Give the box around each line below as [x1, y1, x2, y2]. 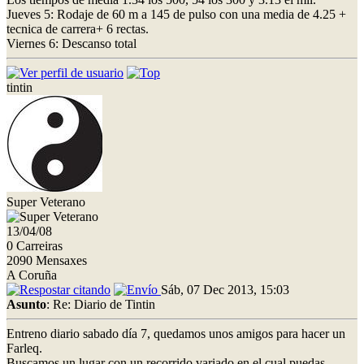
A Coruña [6, 267, 57, 282]
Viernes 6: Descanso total [6, 36, 136, 50]
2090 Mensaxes [6, 253, 87, 267]
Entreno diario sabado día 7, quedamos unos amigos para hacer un [6, 326, 345, 340]
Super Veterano [6, 194, 85, 209]
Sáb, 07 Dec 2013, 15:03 [161, 282, 289, 297]
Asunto [6, 297, 46, 311]
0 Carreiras [6, 238, 63, 253]
